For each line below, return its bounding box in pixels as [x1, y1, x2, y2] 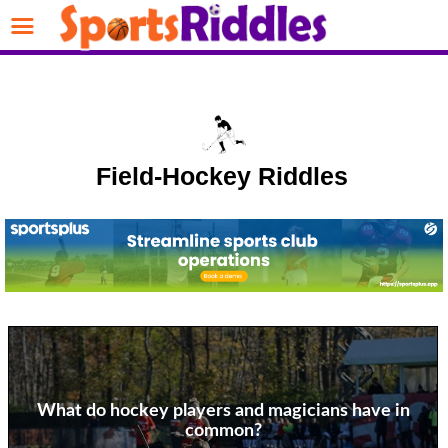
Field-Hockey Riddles [96, 161, 348, 190]
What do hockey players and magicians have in [36, 401, 410, 420]
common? [184, 421, 262, 440]
